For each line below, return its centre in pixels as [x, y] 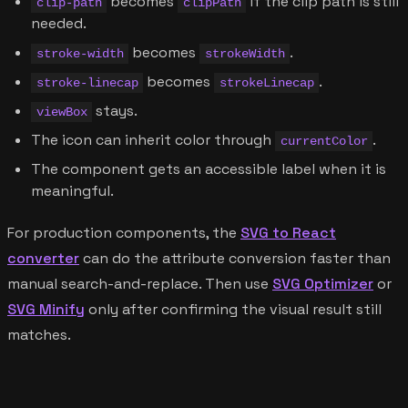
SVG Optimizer [323, 283]
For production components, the [124, 232]
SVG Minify [46, 309]
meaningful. [72, 190]
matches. [39, 334]
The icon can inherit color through [153, 139]
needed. [59, 23]
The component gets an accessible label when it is [209, 168]
